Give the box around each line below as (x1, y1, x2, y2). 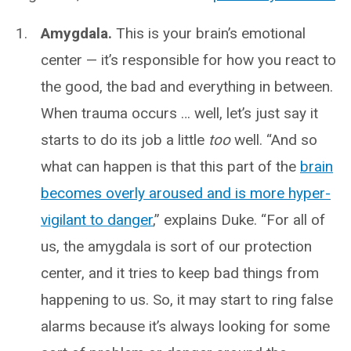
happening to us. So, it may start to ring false (41, 290, 333, 309)
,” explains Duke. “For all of (153, 210, 325, 229)
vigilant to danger (41, 210, 153, 229)
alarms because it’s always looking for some (41, 317, 330, 335)
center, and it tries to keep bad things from (41, 263, 319, 282)
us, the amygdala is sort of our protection (41, 237, 312, 255)
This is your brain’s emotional (112, 24, 306, 42)
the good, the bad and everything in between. (41, 77, 333, 96)
